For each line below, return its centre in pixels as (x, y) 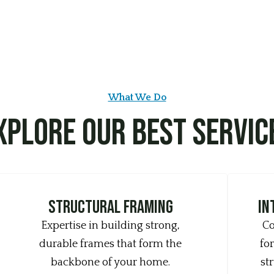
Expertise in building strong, (111, 226)
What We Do (137, 97)
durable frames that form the (111, 244)
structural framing (110, 207)
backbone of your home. (111, 262)
